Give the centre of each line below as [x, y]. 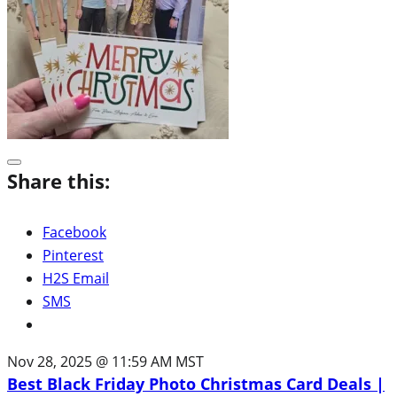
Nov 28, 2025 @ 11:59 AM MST [105, 361]
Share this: [58, 180]
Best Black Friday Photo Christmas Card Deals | [196, 383]
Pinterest [73, 255]
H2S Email [76, 278]
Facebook [74, 232]
